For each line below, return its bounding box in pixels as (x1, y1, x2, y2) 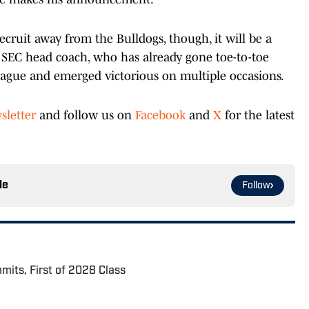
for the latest (221, 108, 295, 122)
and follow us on (39, 108, 135, 122)
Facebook (135, 108, 189, 122)
